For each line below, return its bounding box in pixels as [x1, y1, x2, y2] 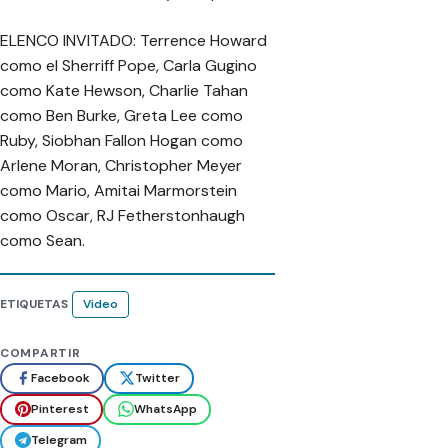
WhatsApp [133, 401, 197, 418]
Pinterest [30, 401, 89, 418]
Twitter [134, 370, 180, 387]
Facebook [30, 370, 90, 387]
